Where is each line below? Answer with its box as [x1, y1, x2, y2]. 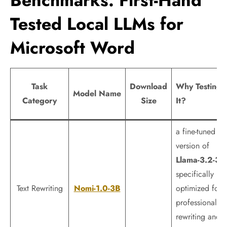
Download [130, 81, 167, 92]
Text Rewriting [16, 182, 63, 194]
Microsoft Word [10, 35, 135, 60]
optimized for [176, 182, 221, 194]
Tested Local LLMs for [10, 12, 183, 36]
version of [176, 140, 209, 152]
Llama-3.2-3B [176, 154, 225, 166]
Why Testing [176, 81, 221, 92]
